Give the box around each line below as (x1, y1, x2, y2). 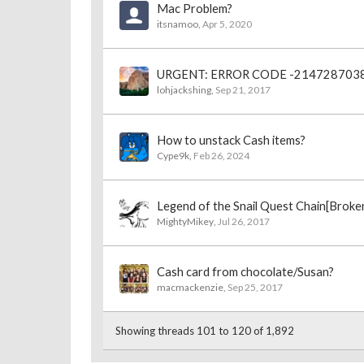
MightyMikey (157, 215, 214, 227)
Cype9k (157, 149, 189, 162)
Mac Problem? (157, 2, 232, 15)
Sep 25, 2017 (227, 281, 283, 293)
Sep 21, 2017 (215, 84, 271, 96)
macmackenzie (157, 281, 223, 293)
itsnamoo (157, 18, 198, 30)
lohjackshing (157, 84, 211, 96)
